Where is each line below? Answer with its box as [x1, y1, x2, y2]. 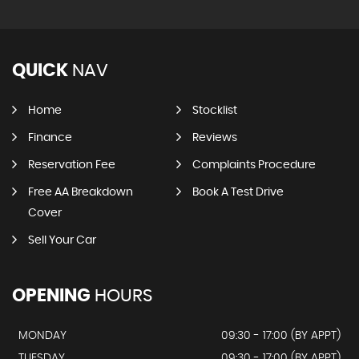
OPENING [12, 287, 91, 305]
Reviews [192, 132, 237, 143]
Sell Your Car [28, 235, 96, 246]
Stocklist [192, 105, 237, 116]
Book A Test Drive [192, 187, 284, 198]
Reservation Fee [28, 159, 115, 171]
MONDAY [18, 330, 67, 341]
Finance [28, 132, 72, 143]
